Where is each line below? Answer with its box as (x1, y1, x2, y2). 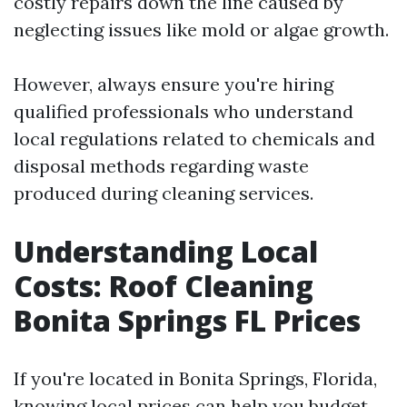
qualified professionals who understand (14, 100, 353, 123)
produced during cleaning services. (14, 182, 313, 204)
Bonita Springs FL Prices (14, 301, 361, 340)
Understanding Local (14, 232, 318, 271)
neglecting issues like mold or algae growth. (14, 18, 389, 41)
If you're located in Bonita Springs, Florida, (14, 367, 377, 390)
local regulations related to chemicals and (14, 127, 375, 150)
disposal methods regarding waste (14, 154, 309, 177)
